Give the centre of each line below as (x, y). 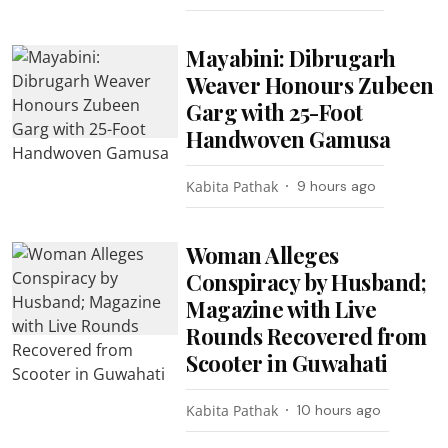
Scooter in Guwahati (287, 362)
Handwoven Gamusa (288, 138)
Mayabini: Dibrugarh (291, 57)
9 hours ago (337, 185)
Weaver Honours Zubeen (310, 84)
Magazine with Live (281, 308)
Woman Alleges (262, 254)
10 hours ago (339, 409)
